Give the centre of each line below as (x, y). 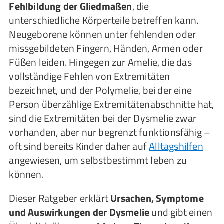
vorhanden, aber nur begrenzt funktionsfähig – (110, 132)
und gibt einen (181, 212)
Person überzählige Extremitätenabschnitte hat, (112, 104)
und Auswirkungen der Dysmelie (79, 212)
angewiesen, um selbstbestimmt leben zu (98, 160)
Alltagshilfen (176, 146)
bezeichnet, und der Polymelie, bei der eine (100, 90)
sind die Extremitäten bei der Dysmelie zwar (103, 118)
